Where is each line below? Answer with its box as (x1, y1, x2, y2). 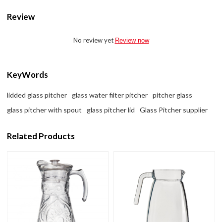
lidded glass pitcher (7, 90, 67, 99)
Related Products (7, 131, 75, 141)
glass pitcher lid (87, 105, 135, 114)
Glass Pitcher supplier (140, 105, 208, 114)
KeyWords (7, 69, 49, 80)
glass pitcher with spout (7, 105, 82, 114)
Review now (114, 36, 149, 44)
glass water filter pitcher (72, 90, 148, 99)
